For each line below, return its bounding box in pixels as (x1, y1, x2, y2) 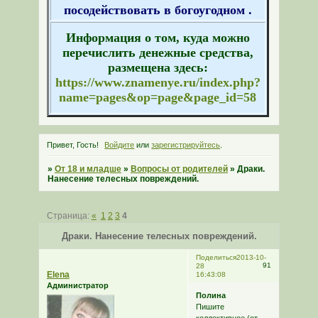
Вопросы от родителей (130, 164, 228, 175)
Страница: (46, 210, 92, 221)
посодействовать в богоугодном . (63, 3, 252, 18)
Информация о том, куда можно (65, 31, 250, 45)
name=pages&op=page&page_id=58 (59, 90, 257, 105)
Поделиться (195, 253, 236, 262)
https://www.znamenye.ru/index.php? (55, 75, 261, 90)
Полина (195, 290, 226, 300)
